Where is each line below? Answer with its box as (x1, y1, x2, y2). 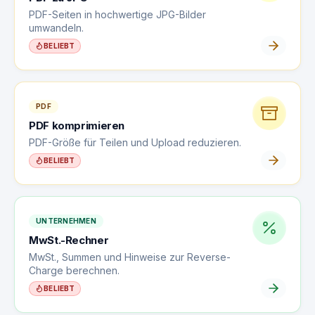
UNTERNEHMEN (36, 217, 96, 225)
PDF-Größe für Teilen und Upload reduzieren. (29, 136, 241, 148)
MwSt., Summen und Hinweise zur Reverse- (29, 251, 231, 263)
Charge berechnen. (29, 264, 120, 276)
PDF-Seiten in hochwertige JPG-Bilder (29, 8, 206, 20)
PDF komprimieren (29, 119, 124, 132)
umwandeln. (29, 22, 84, 34)
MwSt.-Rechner (29, 233, 109, 247)
